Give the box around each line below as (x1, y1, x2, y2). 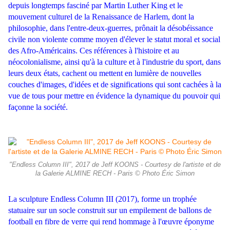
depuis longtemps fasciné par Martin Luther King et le (8, 1, 183, 10)
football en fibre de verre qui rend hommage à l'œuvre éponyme (8, 217, 214, 226)
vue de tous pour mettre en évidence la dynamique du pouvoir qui (8, 91, 220, 101)
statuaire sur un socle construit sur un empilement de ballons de (8, 206, 212, 215)
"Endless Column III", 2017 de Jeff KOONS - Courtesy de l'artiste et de (9, 161, 221, 169)
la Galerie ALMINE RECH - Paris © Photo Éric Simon (35, 170, 195, 178)
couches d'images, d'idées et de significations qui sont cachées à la (8, 80, 221, 89)
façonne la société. (8, 103, 68, 112)
